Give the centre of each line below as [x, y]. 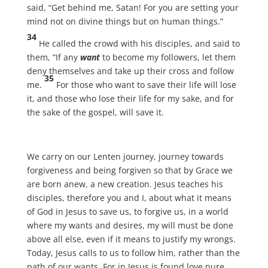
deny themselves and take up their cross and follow [130, 71]
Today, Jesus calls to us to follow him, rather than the [133, 253]
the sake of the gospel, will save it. [95, 112]
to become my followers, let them [167, 57]
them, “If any [53, 57]
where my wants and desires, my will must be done [130, 225]
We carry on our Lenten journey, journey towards [125, 156]
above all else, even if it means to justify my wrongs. [131, 239]
